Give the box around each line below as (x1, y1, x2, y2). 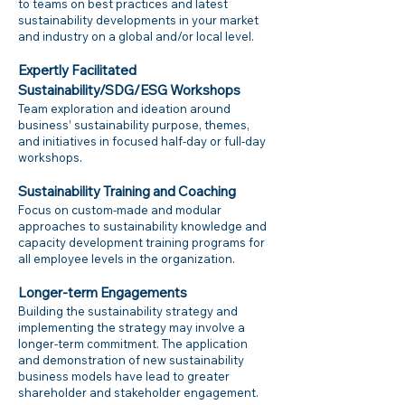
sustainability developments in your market (18, 13, 259, 27)
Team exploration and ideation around (18, 101, 231, 116)
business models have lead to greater (18, 369, 230, 383)
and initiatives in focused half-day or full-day (18, 134, 266, 148)
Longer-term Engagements (18, 284, 187, 301)
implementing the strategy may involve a (18, 320, 245, 334)
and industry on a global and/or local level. (18, 29, 254, 43)
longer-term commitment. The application (18, 336, 248, 351)
